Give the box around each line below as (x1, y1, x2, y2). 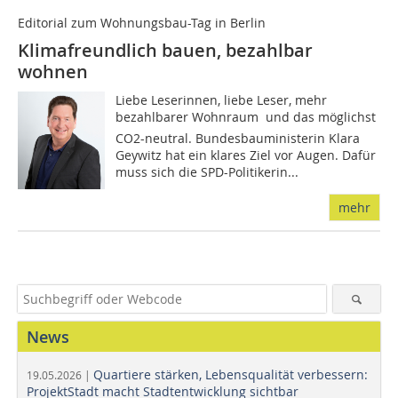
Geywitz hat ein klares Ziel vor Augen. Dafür (115, 147, 377, 164)
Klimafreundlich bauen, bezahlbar (18, 38, 313, 63)
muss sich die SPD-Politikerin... (115, 163, 299, 181)
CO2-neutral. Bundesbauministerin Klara (115, 130, 361, 147)
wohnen (18, 60, 88, 84)
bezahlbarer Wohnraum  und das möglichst (115, 108, 377, 126)
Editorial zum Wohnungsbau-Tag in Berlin (18, 14, 266, 32)
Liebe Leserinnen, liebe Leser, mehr (115, 92, 328, 109)
